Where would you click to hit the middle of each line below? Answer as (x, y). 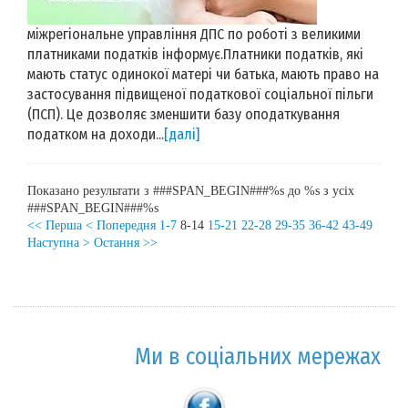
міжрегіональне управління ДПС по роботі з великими (194, 34)
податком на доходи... (96, 134)
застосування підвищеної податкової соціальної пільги (200, 94)
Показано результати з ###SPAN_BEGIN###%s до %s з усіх (191, 190)
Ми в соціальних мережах (258, 357)
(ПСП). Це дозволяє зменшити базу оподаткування (184, 114)
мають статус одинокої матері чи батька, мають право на (203, 74)
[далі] (182, 134)
